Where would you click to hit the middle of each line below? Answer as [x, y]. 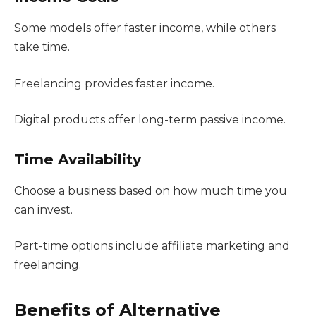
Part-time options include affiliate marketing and [152, 246]
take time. [42, 47]
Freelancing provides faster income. [114, 83]
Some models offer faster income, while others [145, 28]
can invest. [43, 209]
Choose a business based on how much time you [151, 190]
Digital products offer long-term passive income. [150, 120]
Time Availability [78, 159]
